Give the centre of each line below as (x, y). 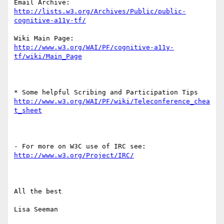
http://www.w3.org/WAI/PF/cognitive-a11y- (94, 47)
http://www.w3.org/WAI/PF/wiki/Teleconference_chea (112, 101)
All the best (38, 191)
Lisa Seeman (36, 209)
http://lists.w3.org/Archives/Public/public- (100, 11)
